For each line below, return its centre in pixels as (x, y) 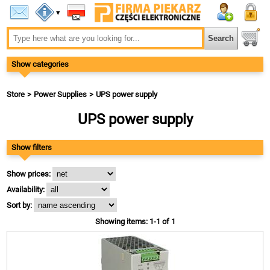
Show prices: (29, 174)
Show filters (32, 147)
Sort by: (20, 205)
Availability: (26, 190)
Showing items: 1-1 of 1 (135, 221)
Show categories (40, 64)
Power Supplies (61, 94)
